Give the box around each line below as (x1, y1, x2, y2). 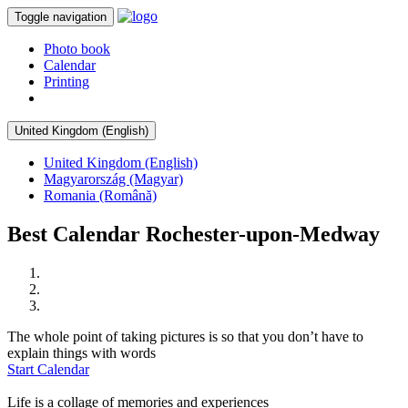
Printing (44, 74, 89, 89)
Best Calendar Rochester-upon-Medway (7, 221, 380, 246)
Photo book (44, 41, 110, 56)
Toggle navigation (15, 10, 107, 24)
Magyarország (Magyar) (44, 171, 183, 187)
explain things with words (7, 344, 156, 361)
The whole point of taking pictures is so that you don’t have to (7, 328, 363, 344)
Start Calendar (7, 361, 89, 377)
